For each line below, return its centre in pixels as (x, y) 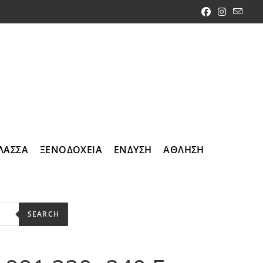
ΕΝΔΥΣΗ (133, 149)
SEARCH (43, 214)
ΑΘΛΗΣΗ (184, 149)
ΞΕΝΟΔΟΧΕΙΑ (71, 149)
